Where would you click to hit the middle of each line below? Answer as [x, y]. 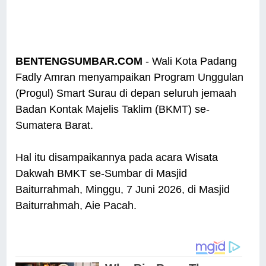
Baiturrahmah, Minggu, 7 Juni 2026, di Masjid [123, 190]
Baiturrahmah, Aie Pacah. [78, 206]
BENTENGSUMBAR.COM [79, 61]
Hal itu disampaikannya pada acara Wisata [117, 158]
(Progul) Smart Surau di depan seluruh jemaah [126, 94]
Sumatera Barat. [56, 126]
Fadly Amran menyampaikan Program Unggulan [130, 77]
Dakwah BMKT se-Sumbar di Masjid [102, 174]
